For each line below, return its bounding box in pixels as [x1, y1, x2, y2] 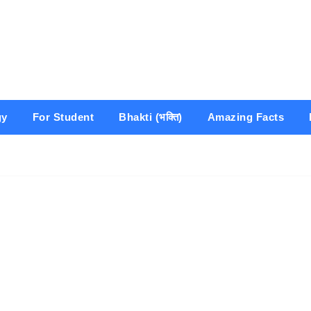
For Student [32, 111, 94, 124]
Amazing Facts [207, 111, 284, 124]
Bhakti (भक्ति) [119, 111, 183, 124]
